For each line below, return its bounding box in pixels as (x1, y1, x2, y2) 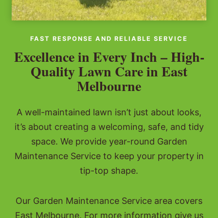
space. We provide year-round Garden (31, 136, 187, 147)
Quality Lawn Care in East (31, 61, 187, 82)
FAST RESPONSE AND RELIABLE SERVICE (30, 35, 188, 43)
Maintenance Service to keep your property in (14, 151, 204, 162)
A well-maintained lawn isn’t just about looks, (17, 107, 201, 118)
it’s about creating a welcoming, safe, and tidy (14, 122, 204, 132)
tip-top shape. (80, 165, 138, 176)
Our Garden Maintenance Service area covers (16, 196, 202, 206)
